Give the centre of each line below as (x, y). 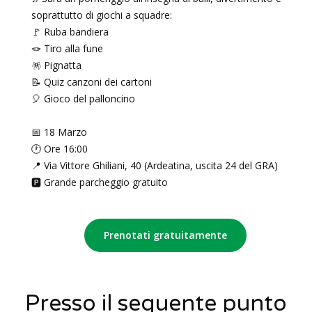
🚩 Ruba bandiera (70, 32)
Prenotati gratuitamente (165, 235)
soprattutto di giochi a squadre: (102, 15)
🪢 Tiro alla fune (67, 48)
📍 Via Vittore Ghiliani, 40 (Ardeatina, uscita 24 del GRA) (155, 165)
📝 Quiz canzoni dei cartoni (92, 82)
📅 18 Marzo (59, 132)
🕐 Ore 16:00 (60, 149)
